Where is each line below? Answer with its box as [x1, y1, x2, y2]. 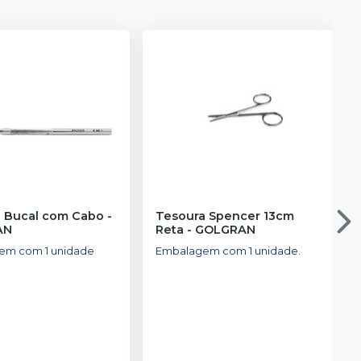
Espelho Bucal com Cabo [41, 208, 104, 223]
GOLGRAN [194, 222, 255, 237]
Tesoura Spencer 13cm [155, 208, 294, 223]
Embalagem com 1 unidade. [155, 244, 301, 257]
